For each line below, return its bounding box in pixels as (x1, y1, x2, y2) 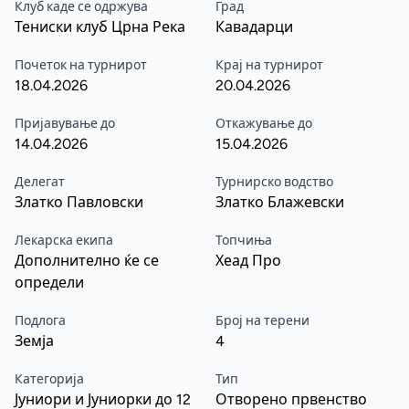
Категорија (15, 372, 84, 387)
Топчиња (215, 233, 272, 248)
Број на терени (215, 313, 309, 329)
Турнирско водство (215, 174, 333, 190)
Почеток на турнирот (15, 58, 147, 73)
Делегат (15, 174, 65, 190)
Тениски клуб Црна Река (15, 18, 185, 36)
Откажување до (215, 116, 312, 131)
